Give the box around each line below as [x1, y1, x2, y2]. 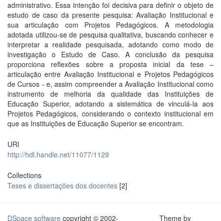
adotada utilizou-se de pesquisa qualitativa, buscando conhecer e [7, 30, 214, 39]
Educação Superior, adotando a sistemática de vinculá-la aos [7, 99, 214, 109]
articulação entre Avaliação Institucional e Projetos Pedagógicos [7, 69, 214, 79]
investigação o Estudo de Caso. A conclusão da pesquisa [7, 49, 214, 59]
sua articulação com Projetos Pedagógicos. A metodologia [7, 20, 214, 30]
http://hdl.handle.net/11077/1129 [7, 149, 109, 159]
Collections [7, 170, 41, 180]
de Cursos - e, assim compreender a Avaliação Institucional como [7, 79, 214, 89]
